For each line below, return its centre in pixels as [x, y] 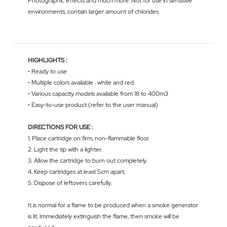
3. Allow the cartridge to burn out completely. [87, 161]
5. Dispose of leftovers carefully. [70, 183]
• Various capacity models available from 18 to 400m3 [98, 94]
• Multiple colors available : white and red [81, 83]
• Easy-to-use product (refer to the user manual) [93, 105]
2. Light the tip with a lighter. [65, 150]
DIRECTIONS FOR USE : [60, 127]
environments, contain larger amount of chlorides [93, 12]
